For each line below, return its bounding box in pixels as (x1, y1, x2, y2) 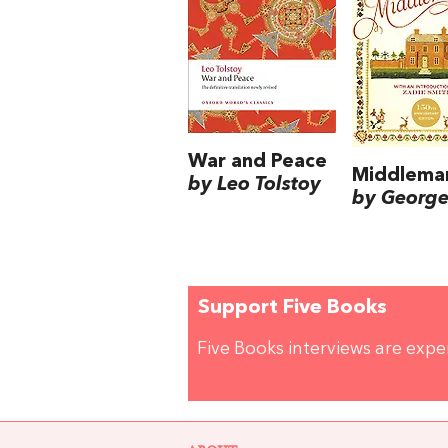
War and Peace (188, 152, 327, 173)
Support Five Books (198, 298, 387, 319)
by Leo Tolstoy (188, 175, 321, 196)
